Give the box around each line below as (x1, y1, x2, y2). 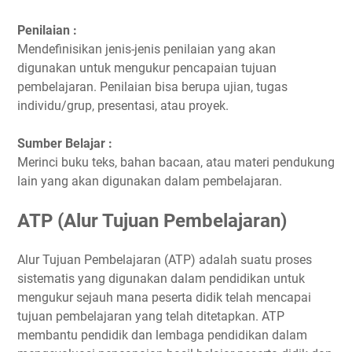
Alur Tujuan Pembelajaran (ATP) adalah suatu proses (17, 251, 312, 267)
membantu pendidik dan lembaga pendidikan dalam (17, 327, 307, 343)
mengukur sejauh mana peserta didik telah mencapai (17, 289, 311, 305)
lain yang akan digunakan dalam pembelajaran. (17, 173, 282, 189)
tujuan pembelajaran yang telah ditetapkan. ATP (17, 308, 284, 324)
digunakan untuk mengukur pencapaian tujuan (17, 60, 277, 75)
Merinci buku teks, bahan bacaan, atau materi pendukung (17, 154, 335, 170)
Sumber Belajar (17, 135, 108, 151)
